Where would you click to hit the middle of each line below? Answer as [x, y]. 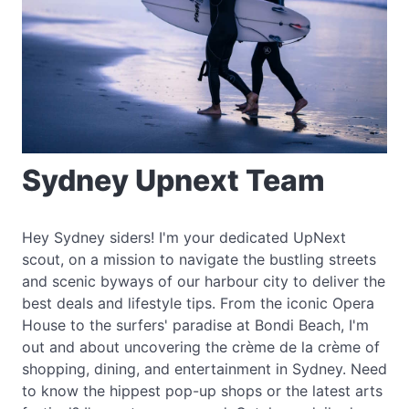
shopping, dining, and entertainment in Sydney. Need [204, 368]
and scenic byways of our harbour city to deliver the [204, 281]
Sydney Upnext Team [173, 180]
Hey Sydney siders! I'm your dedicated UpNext [184, 237]
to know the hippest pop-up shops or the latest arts [202, 390]
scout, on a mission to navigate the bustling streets [199, 259]
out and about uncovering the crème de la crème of [201, 346]
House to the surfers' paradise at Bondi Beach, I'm [195, 325]
